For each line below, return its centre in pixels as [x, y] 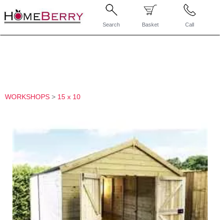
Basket [151, 25]
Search [111, 25]
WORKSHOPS [27, 97]
